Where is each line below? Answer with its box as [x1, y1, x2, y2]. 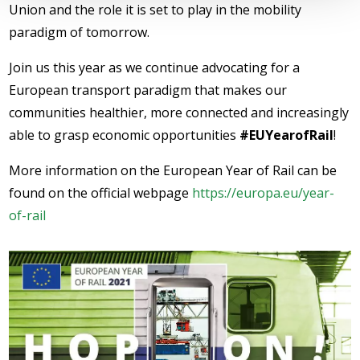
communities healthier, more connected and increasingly [9, 104, 350, 121]
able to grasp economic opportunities [9, 126, 240, 144]
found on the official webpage [9, 184, 193, 202]
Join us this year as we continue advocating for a [9, 59, 301, 76]
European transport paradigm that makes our [9, 81, 288, 99]
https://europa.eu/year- [192, 184, 335, 202]
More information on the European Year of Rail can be [9, 162, 337, 179]
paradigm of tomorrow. [9, 23, 150, 41]
